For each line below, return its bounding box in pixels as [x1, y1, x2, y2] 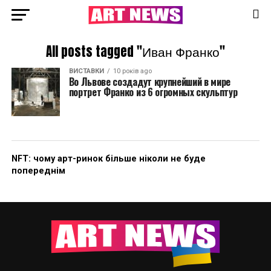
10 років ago [113, 67, 152, 75]
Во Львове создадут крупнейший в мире [68, 74, 231, 89]
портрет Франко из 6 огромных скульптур [68, 85, 238, 99]
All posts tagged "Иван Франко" [45, 42, 225, 61]
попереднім [11, 166, 65, 176]
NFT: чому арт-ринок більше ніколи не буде [11, 154, 206, 164]
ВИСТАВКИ [68, 67, 104, 75]
